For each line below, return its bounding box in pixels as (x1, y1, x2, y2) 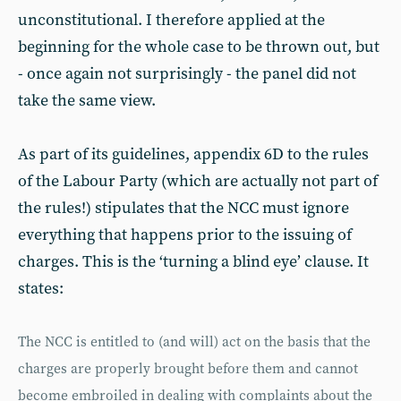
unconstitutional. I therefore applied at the (18, 10, 325, 30)
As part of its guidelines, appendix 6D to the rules (18, 144, 369, 165)
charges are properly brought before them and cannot (18, 361, 358, 378)
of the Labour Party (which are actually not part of (18, 171, 378, 192)
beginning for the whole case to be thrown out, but (18, 37, 380, 57)
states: (18, 278, 64, 299)
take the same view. (18, 90, 156, 111)
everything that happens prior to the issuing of (18, 225, 352, 245)
